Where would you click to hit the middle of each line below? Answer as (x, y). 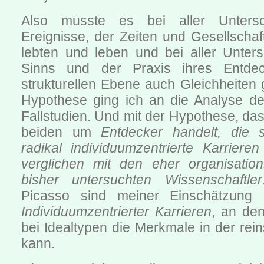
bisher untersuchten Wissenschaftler (142, 180)
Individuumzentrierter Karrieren (116, 212)
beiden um (61, 132)
